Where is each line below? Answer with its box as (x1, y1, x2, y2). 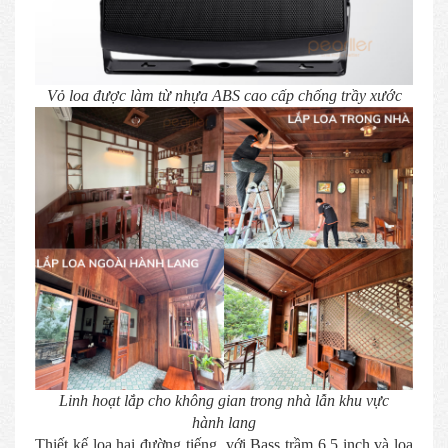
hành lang (192, 414, 256, 431)
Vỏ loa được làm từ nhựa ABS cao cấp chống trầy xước (46, 86, 402, 104)
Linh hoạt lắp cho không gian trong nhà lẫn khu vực (59, 392, 389, 409)
